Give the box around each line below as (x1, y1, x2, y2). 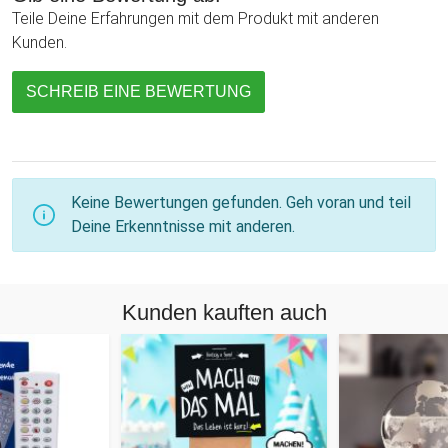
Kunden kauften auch (121, 299, 327, 325)
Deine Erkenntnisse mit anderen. (71, 216, 295, 236)
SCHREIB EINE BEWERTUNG (26, 82, 251, 100)
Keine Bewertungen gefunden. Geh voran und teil (71, 192, 411, 212)
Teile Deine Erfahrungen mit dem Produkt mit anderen (12, 8, 379, 28)
